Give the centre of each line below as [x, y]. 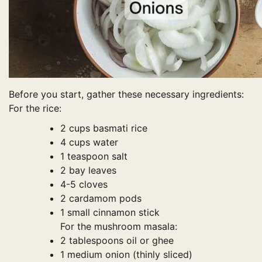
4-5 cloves [84, 184]
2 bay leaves [88, 170]
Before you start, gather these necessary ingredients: [126, 94]
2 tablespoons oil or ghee [117, 240]
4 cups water [89, 142]
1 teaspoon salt [94, 156]
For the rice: [35, 108]
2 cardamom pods [101, 198]
